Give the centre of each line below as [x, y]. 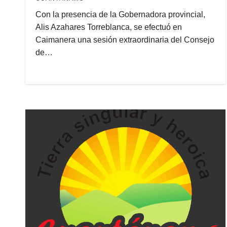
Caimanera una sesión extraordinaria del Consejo [125, 40]
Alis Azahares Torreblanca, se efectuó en [109, 27]
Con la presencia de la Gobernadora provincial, [120, 14]
